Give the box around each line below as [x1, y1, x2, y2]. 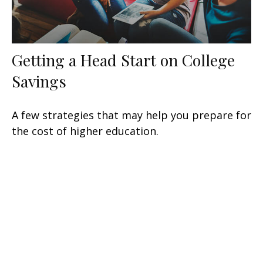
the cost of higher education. [12, 124, 159, 139]
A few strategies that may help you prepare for [12, 108, 251, 123]
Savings [12, 70, 66, 92]
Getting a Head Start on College [12, 49, 235, 71]
